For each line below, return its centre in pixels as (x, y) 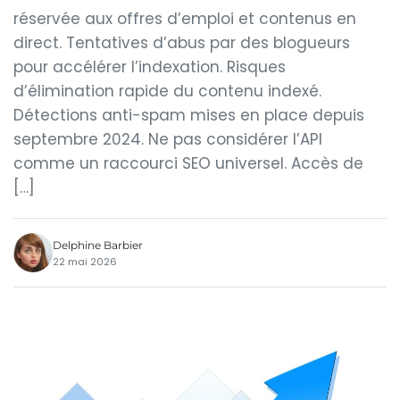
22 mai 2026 (85, 261)
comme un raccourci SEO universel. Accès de (188, 163)
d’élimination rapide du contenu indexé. (167, 91)
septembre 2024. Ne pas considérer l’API (168, 139)
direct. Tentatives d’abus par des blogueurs (182, 43)
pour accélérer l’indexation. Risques (150, 67)
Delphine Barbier (98, 245)
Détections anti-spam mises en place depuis (189, 115)
